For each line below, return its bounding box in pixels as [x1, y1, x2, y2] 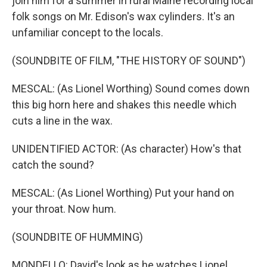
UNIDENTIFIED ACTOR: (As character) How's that [12, 142, 241, 155]
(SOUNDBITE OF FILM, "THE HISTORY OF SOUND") [12, 54, 246, 67]
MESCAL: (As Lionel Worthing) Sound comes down [12, 82, 250, 95]
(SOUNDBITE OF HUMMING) [12, 231, 143, 243]
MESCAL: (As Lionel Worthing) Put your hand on [12, 187, 234, 199]
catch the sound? [12, 159, 94, 171]
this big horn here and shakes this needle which [12, 98, 237, 111]
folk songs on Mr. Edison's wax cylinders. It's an [12, 10, 235, 23]
